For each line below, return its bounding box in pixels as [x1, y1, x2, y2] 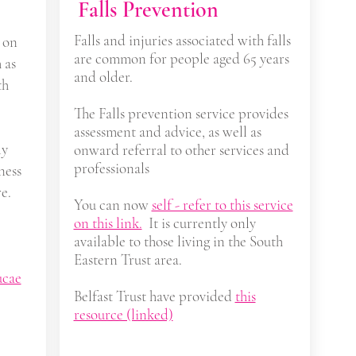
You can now [73, 195, 152, 214]
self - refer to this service [151, 195, 293, 214]
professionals [73, 159, 149, 177]
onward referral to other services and [73, 141, 289, 159]
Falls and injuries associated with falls [73, 31, 291, 49]
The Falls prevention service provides [73, 104, 288, 122]
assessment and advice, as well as [73, 122, 261, 141]
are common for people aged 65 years [73, 49, 289, 68]
